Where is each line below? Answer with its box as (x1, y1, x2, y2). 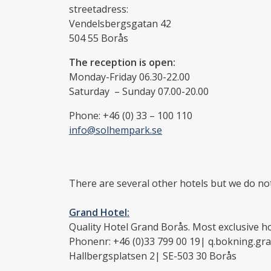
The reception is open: (69, 55, 175, 69)
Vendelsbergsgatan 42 (69, 16, 171, 30)
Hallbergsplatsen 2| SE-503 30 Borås (69, 249, 237, 263)
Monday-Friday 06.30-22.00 (69, 70, 190, 83)
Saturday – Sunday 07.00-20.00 (69, 84, 209, 98)
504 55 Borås (69, 31, 128, 45)
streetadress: (69, 2, 128, 16)
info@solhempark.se (69, 123, 162, 137)
